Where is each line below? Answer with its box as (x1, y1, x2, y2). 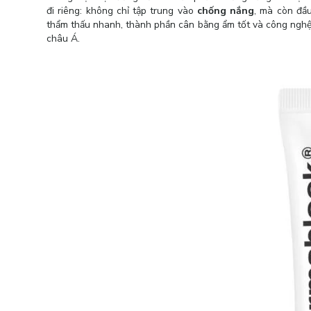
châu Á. (47, 32, 80, 45)
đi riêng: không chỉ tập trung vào (47, 4, 197, 17)
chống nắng (196, 4, 255, 17)
